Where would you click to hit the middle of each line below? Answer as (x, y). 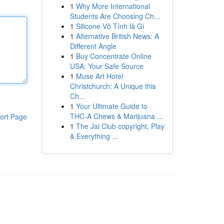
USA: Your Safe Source (106, 66)
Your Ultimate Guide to (111, 106)
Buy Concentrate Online (113, 56)
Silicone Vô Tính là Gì (110, 26)
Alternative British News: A (117, 36)
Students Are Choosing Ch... (115, 16)
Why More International (113, 6)
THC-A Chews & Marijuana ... (116, 116)
